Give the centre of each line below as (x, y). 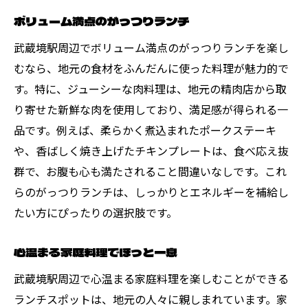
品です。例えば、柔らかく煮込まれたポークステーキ (145, 130)
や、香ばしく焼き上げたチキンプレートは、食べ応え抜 (151, 150)
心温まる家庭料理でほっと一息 (96, 252)
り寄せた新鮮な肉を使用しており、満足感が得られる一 (151, 109)
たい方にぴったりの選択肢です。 (96, 212)
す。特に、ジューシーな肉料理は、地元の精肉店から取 (150, 88)
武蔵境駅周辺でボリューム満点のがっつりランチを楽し (151, 47)
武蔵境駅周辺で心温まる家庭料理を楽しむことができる (151, 278)
